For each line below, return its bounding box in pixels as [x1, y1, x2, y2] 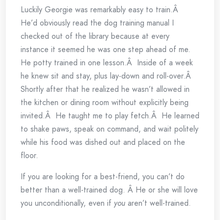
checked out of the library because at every [21, 30, 169, 42]
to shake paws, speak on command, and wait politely [21, 123, 198, 135]
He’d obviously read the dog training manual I [21, 17, 174, 28]
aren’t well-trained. [125, 197, 191, 209]
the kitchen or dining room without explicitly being [21, 97, 189, 108]
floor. [21, 150, 38, 161]
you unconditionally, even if [21, 197, 114, 209]
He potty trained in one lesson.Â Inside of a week [21, 57, 193, 68]
